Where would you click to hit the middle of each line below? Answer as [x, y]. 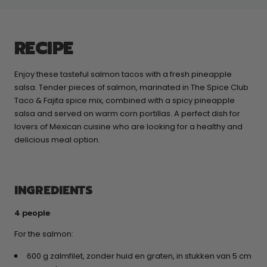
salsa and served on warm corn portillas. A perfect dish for [127, 114]
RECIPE [44, 49]
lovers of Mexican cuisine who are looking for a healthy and [128, 127]
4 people [32, 213]
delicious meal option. [57, 140]
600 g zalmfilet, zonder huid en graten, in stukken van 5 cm [139, 256]
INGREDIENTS [54, 190]
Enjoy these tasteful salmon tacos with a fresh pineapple [123, 74]
